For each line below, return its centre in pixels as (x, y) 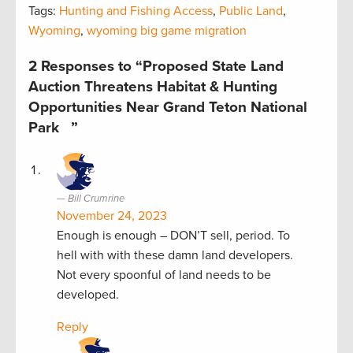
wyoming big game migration (167, 30)
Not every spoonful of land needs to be (164, 275)
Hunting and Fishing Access (136, 11)
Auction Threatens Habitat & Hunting (153, 86)
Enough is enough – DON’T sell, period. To (173, 235)
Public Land (251, 11)
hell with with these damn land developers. (175, 255)
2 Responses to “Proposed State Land (156, 66)
